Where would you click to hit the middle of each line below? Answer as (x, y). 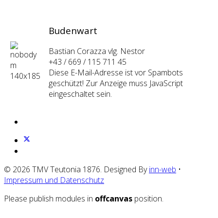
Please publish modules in (49, 198)
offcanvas (114, 198)
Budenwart (73, 31)
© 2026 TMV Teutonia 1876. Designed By (76, 169)
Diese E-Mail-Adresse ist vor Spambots (116, 73)
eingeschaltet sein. (80, 94)
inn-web (163, 169)
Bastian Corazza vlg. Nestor (97, 51)
